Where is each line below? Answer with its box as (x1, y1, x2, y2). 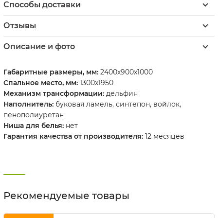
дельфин (104, 89, 138, 98)
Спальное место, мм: (3, 78, 78, 87)
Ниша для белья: (3, 121, 64, 130)
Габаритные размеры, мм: (3, 67, 98, 76)
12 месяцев (143, 131, 184, 141)
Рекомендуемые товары (3, 189, 129, 201)
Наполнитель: (3, 99, 54, 109)
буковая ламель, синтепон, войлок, (54, 99, 181, 109)
